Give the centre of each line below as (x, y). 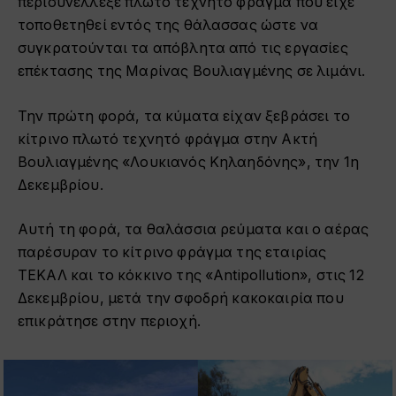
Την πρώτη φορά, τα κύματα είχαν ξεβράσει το (184, 116)
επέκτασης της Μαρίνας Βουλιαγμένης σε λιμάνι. (192, 71)
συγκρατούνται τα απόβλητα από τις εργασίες (183, 48)
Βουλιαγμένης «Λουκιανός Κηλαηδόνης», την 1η (188, 162)
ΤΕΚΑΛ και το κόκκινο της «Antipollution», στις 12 (191, 276)
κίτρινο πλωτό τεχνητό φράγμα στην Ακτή (168, 139)
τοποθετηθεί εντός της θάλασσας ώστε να (168, 25)
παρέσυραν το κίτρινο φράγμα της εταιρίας (172, 253)
